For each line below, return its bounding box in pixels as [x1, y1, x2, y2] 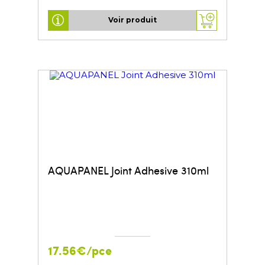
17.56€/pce [47, 241, 112, 258]
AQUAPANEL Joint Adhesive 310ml [47, 162, 209, 177]
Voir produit [108, 15, 157, 25]
